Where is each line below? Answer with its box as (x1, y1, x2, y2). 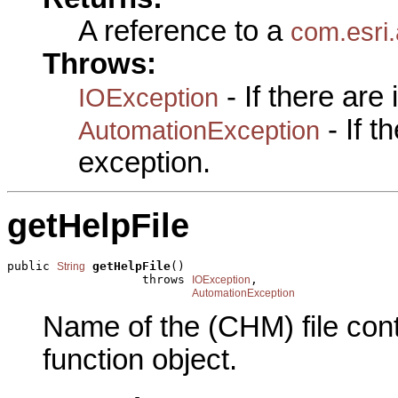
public (7, 259, 57, 273)
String (57, 259, 85, 273)
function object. (43, 344, 237, 376)
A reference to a (78, 15, 291, 48)
